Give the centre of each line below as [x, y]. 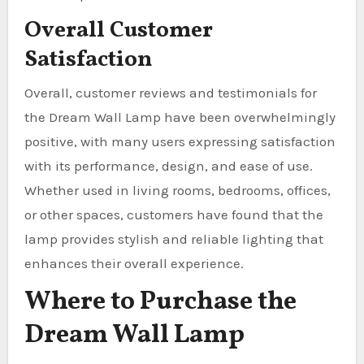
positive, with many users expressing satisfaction [180, 141]
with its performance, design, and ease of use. [168, 165]
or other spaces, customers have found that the [173, 214]
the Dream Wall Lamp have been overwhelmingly [180, 117]
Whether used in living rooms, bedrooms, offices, [177, 190]
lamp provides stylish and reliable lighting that [173, 238]
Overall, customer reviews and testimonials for [170, 92]
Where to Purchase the [160, 302]
